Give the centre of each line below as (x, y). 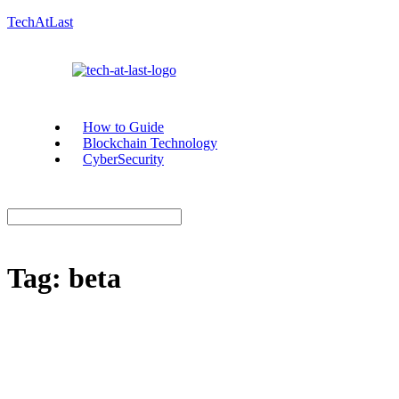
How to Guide (123, 127)
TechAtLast (40, 22)
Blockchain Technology (150, 143)
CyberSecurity (123, 159)
